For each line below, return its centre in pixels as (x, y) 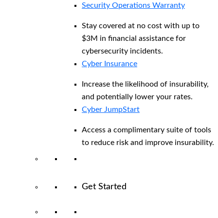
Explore (200, 212)
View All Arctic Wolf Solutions (135, 212)
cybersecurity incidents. (122, 51)
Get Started (104, 187)
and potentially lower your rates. (137, 97)
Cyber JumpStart (111, 110)
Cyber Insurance (109, 64)
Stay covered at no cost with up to (141, 26)
